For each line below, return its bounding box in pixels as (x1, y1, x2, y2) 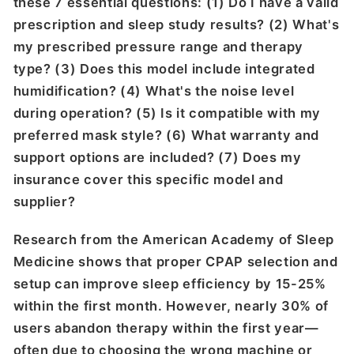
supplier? (13, 193, 76, 209)
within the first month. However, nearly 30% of (13, 298, 329, 314)
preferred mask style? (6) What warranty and (13, 126, 319, 143)
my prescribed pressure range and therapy (13, 38, 303, 55)
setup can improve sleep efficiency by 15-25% (13, 276, 326, 292)
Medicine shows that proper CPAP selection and (13, 254, 338, 270)
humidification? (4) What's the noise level (13, 82, 295, 99)
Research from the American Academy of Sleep (13, 232, 334, 248)
